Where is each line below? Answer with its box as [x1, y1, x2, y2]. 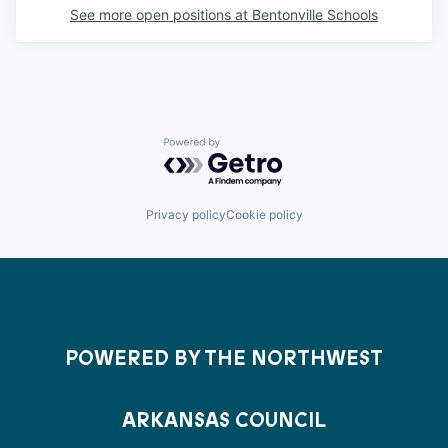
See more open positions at [70, 6, 252, 23]
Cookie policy [225, 207, 303, 222]
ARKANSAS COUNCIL [122, 411, 326, 431]
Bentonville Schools [252, 6, 378, 23]
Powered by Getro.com [163, 137, 339, 158]
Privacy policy [145, 207, 226, 222]
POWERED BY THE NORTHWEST [65, 349, 383, 369]
